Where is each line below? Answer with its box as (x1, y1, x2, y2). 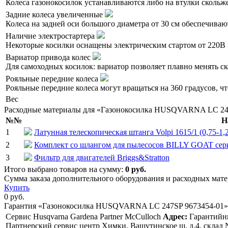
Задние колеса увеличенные (6, 10, 105, 19)
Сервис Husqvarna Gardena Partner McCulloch (6, 212, 161, 221)
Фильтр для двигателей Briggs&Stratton (34, 153, 169, 162)
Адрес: (163, 212, 187, 221)
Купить (4, 183, 30, 192)
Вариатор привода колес (6, 53, 93, 62)
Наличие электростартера (6, 32, 97, 41)
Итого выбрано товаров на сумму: (4, 165, 125, 174)
